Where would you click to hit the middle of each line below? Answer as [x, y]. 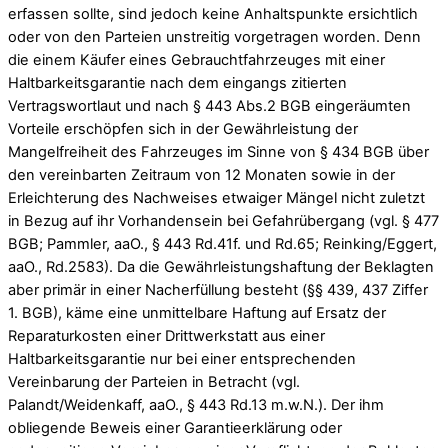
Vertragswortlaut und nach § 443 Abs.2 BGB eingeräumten [209, 106]
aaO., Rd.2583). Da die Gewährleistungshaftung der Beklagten [221, 267]
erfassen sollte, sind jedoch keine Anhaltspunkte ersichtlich [213, 14]
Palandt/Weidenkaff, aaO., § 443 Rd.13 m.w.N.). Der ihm [196, 405]
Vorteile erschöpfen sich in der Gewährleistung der [183, 129]
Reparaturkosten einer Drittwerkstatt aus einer [166, 336]
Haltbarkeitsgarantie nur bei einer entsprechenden [182, 359]
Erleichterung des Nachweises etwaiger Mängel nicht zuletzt [216, 198]
